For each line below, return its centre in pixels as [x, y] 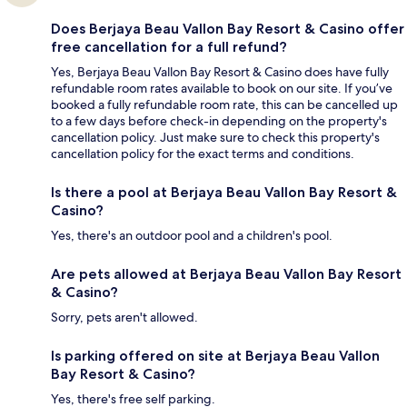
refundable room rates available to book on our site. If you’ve [222, 89]
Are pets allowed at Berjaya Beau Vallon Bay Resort [226, 274]
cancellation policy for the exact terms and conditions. [203, 154]
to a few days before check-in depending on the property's [219, 121]
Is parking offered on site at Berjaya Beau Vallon [215, 356]
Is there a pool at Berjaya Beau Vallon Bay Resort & [224, 193]
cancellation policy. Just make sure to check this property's [215, 138]
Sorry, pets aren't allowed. [124, 318]
